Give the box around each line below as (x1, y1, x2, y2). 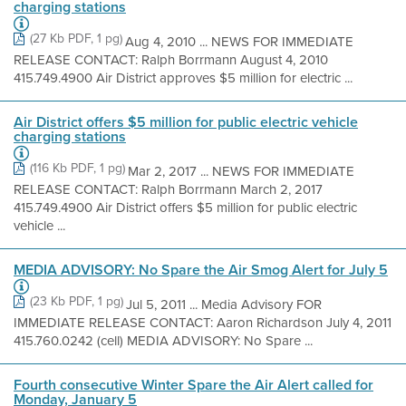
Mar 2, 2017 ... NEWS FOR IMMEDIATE (128, 161, 354, 181)
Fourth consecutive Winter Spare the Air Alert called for (14, 374, 373, 395)
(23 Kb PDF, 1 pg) (30, 292, 123, 311)
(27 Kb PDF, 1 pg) (30, 29, 122, 48)
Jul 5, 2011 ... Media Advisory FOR (126, 295, 322, 314)
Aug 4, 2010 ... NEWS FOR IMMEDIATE (125, 32, 353, 52)
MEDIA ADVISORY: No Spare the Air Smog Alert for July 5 (14, 259, 388, 280)
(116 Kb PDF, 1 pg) (30, 159, 125, 178)
